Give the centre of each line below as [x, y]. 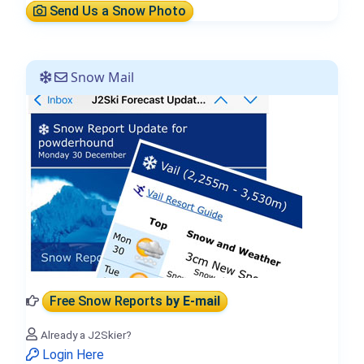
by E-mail [193, 301]
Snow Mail [101, 78]
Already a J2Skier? [86, 335]
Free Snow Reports [108, 301]
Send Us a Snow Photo [116, 11]
